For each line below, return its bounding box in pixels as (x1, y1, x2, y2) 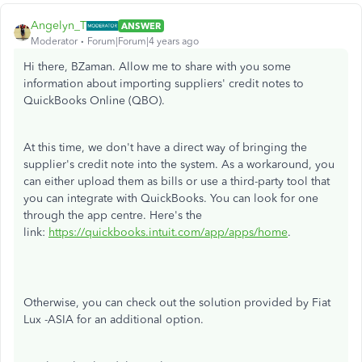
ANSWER (121, 19, 161, 32)
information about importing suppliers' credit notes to (23, 77, 304, 90)
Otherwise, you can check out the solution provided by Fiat (23, 296, 330, 309)
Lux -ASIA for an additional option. (23, 313, 204, 326)
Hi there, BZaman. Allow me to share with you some (23, 60, 291, 74)
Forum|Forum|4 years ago (87, 36, 199, 47)
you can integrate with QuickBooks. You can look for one (23, 192, 318, 205)
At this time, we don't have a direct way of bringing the (23, 141, 307, 154)
